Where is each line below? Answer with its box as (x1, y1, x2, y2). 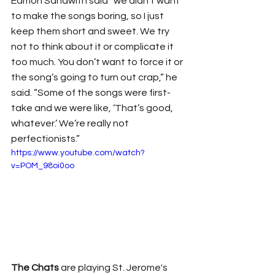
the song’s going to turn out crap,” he (11, 72, 179, 82)
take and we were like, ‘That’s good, (11, 103, 175, 113)
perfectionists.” (11, 134, 80, 144)
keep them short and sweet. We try (11, 26, 171, 36)
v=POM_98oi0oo (11, 161, 74, 170)
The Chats (11, 262, 59, 273)
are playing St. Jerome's (59, 262, 169, 273)
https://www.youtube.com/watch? (11, 149, 145, 157)
